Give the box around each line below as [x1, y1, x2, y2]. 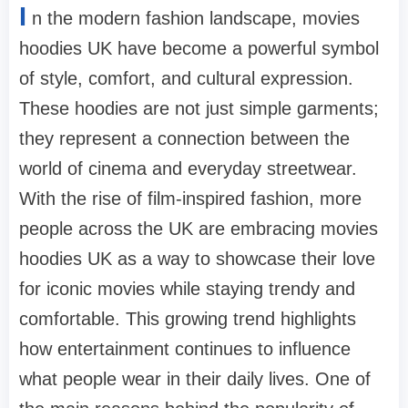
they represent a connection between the [19, 127, 350, 148]
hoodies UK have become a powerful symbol [19, 37, 379, 58]
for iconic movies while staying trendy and [19, 278, 355, 299]
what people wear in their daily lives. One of [19, 368, 371, 389]
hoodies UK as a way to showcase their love [19, 248, 375, 269]
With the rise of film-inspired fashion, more [19, 188, 362, 209]
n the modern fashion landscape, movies [32, 7, 360, 28]
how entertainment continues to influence [19, 338, 351, 359]
